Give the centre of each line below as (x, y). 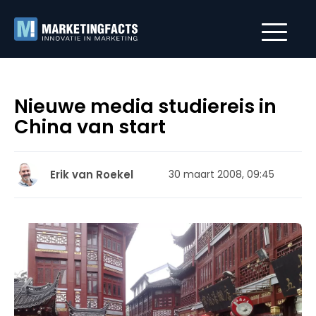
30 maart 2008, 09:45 (221, 174)
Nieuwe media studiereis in (145, 106)
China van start (90, 127)
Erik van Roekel (92, 175)
